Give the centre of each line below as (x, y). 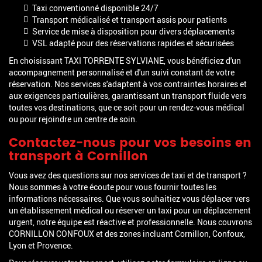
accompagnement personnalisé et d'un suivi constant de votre (122, 73)
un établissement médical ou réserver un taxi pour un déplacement (130, 211)
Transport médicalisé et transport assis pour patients (130, 20)
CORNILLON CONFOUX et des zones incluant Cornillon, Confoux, (127, 234)
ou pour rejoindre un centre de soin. (73, 119)
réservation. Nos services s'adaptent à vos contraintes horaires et (128, 84)
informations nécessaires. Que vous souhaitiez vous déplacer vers (129, 199)
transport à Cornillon (78, 157)
